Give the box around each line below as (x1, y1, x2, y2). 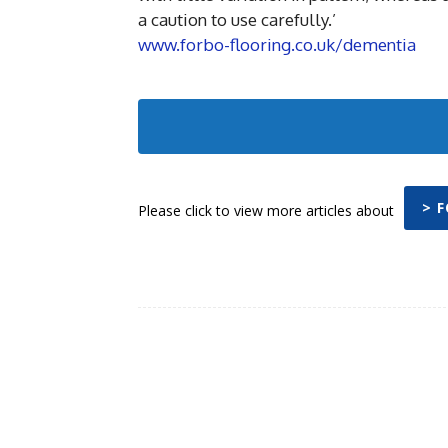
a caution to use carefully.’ (138, 9, 336, 30)
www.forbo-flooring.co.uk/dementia (138, 34, 416, 55)
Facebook (370, 361, 416, 375)
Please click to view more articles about (138, 200, 394, 220)
